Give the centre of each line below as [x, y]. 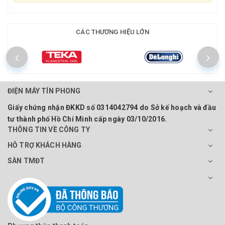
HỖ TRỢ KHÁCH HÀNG [45, 145]
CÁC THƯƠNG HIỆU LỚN [113, 32]
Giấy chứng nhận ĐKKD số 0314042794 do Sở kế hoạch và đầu [112, 107]
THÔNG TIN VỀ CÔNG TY [49, 130]
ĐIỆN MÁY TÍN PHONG [44, 91]
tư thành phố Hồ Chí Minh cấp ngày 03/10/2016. [87, 119]
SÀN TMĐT [26, 161]
